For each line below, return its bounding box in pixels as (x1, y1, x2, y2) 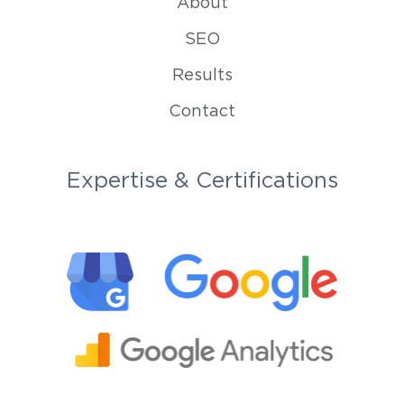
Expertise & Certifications (66, 168, 338, 193)
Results (171, 66, 233, 85)
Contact (169, 102, 235, 121)
